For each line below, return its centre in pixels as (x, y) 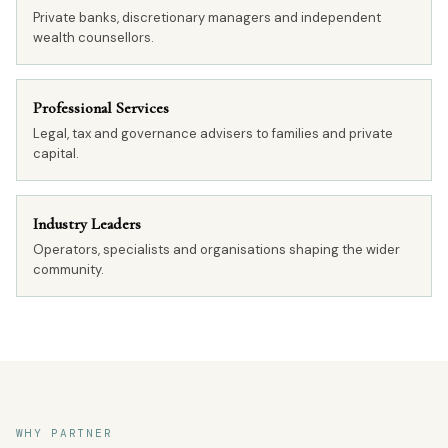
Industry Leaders (87, 224)
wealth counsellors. (93, 37)
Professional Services (101, 108)
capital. (56, 153)
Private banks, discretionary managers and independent (207, 17)
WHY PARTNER (64, 433)
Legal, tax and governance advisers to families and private (213, 133)
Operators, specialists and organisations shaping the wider (216, 249)
